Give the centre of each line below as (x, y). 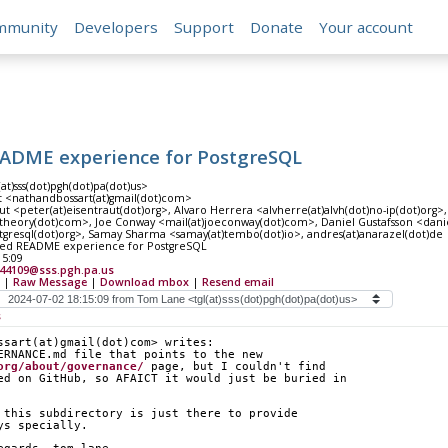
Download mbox (144, 282)
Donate (277, 27)
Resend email (237, 282)
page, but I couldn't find (234, 367)
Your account (366, 27)
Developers (116, 27)
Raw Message (49, 282)
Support (204, 27)
